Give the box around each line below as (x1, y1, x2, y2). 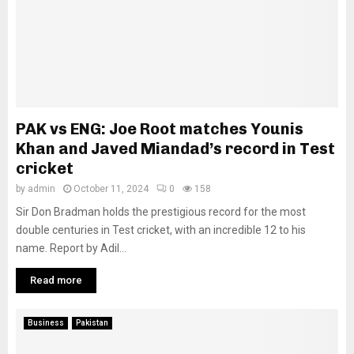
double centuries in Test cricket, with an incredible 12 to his (16, 224, 306, 237)
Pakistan (76, 318, 108, 328)
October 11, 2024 (73, 183, 149, 195)
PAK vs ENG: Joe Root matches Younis (16, 119, 303, 139)
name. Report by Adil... (16, 242, 126, 255)
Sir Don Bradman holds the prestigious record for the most (16, 205, 306, 219)
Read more (30, 274, 82, 287)
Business (28, 318, 64, 328)
